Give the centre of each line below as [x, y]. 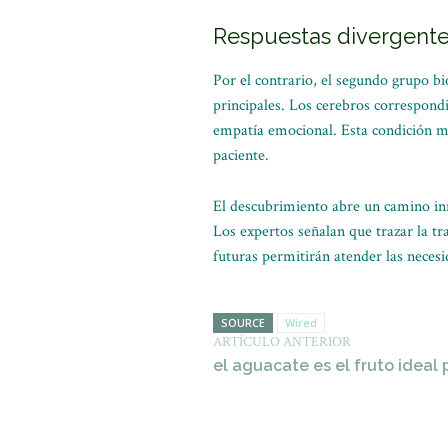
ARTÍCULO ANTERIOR [282, 342]
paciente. [241, 155]
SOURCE [243, 322]
